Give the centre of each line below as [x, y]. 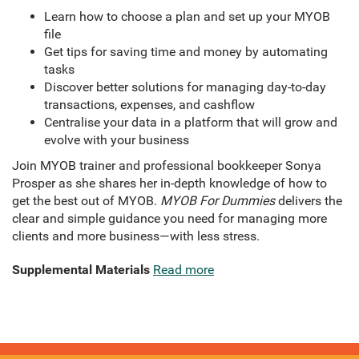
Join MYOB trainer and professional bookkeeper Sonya [167, 166]
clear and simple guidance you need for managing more [169, 219]
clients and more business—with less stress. [136, 236]
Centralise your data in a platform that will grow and [191, 123]
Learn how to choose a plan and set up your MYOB [187, 17]
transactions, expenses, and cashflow [149, 105]
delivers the [309, 201]
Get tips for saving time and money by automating [186, 52]
